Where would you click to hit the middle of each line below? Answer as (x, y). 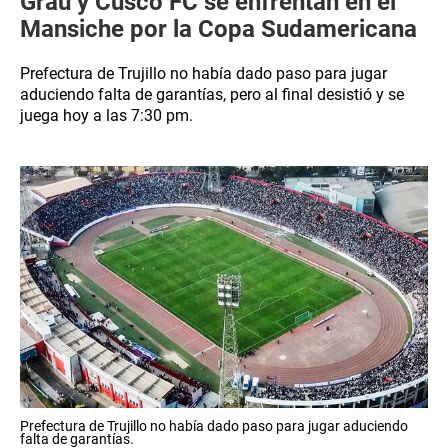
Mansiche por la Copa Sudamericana (218, 29)
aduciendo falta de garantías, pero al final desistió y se (212, 94)
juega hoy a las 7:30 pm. (106, 115)
